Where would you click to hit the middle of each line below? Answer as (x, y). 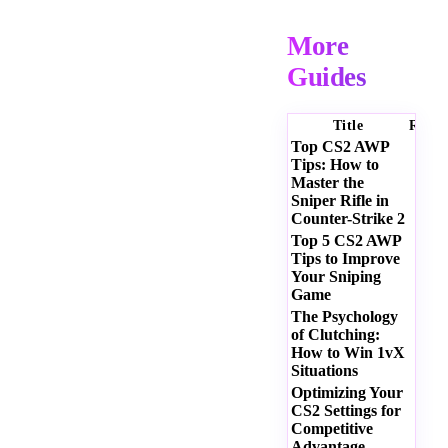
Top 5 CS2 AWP (346, 241)
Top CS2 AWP (340, 147)
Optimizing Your (347, 393)
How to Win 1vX (348, 353)
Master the (327, 183)
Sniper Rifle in (340, 201)
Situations (324, 371)
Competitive (332, 429)
